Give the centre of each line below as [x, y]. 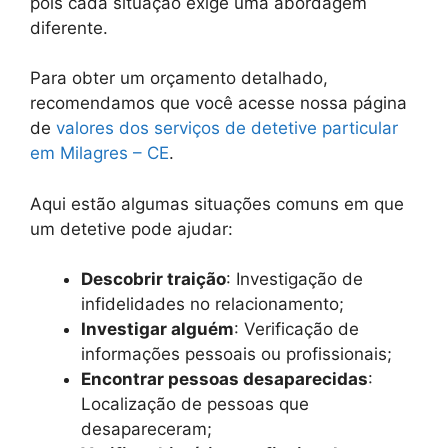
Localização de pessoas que [195, 404]
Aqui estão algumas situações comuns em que [217, 203]
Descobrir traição [153, 279]
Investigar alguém [157, 329]
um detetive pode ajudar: [131, 228]
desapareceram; [146, 429]
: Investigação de [294, 279]
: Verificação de [296, 329]
